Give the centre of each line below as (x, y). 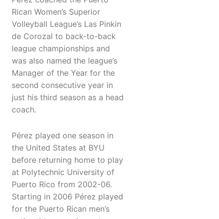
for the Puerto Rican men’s (61, 209)
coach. (24, 110)
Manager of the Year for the (63, 73)
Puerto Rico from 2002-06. (62, 185)
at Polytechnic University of (63, 172)
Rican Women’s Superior (56, 12)
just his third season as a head (68, 98)
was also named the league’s (65, 61)
